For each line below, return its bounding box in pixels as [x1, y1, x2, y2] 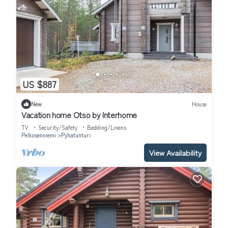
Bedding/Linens [87, 123, 126, 131]
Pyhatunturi [61, 130, 91, 139]
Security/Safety [38, 123, 77, 131]
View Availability [149, 147, 202, 158]
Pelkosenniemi [21, 130, 56, 139]
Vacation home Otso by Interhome [21, 108, 137, 121]
